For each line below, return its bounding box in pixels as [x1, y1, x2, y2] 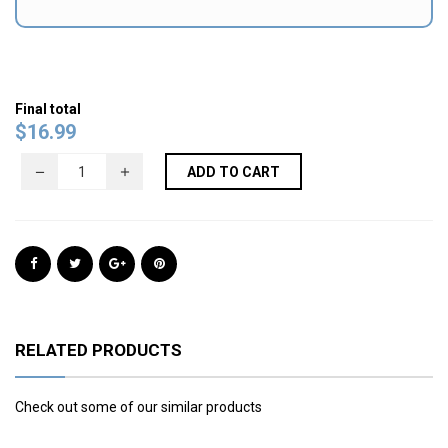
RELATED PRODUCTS [15, 340, 182, 361]
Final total [15, 101, 81, 118]
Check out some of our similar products [15, 399, 262, 416]
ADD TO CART [187, 164, 280, 181]
